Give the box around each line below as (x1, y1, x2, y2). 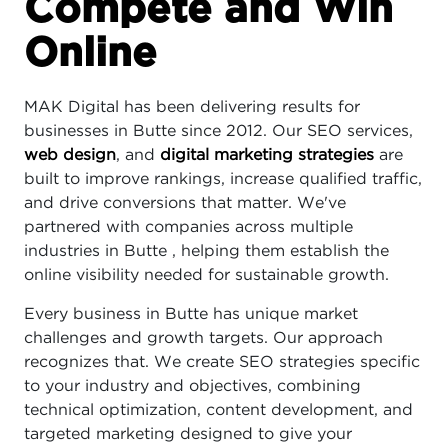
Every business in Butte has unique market (24, 306, 358, 322)
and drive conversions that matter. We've (24, 195, 346, 211)
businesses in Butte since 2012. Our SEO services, (24, 123, 413, 139)
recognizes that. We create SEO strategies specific (24, 354, 420, 370)
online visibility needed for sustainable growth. (24, 267, 389, 283)
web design (24, 147, 116, 163)
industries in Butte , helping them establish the (24, 243, 389, 259)
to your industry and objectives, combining (24, 378, 361, 394)
